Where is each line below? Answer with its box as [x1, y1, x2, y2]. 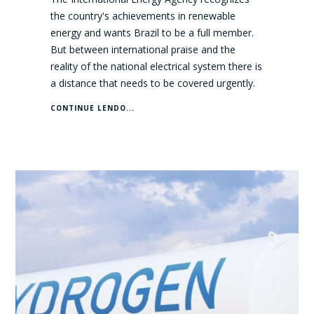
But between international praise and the [50, 43, 236, 57]
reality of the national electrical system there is [50, 60, 263, 74]
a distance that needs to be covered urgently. [50, 76, 256, 90]
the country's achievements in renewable [50, 9, 236, 23]
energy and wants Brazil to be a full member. [50, 26, 254, 40]
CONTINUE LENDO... [50, 103, 135, 114]
